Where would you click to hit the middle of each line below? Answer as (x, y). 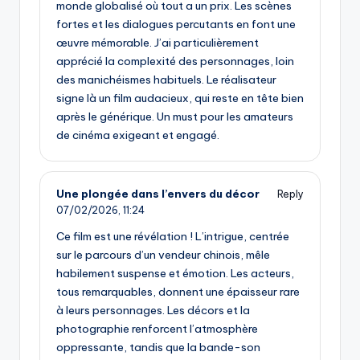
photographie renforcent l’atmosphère (157, 328)
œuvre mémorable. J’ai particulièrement (157, 43)
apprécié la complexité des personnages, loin (175, 61)
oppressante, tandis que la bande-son (158, 347)
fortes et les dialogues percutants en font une (176, 25)
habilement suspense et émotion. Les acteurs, (175, 273)
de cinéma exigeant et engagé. (138, 135)
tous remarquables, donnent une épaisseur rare (178, 291)
